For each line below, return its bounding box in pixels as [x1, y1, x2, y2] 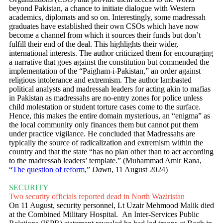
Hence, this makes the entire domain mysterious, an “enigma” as [9, 111, 210, 120]
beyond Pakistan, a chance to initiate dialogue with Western [9, 4, 195, 13]
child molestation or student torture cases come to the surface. [9, 103, 201, 111]
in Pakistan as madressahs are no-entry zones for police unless [9, 94, 203, 103]
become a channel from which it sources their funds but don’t [9, 31, 201, 40]
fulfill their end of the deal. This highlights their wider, [9, 40, 178, 49]
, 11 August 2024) [111, 165, 168, 174]
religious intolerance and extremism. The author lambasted [9, 76, 192, 85]
